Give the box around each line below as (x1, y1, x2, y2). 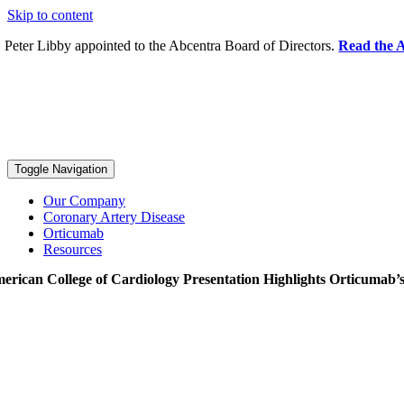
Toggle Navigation (14, 162, 107, 176)
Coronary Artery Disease (43, 209, 185, 225)
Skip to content (7, 7, 93, 23)
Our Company (43, 193, 125, 208)
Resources (43, 242, 102, 257)
